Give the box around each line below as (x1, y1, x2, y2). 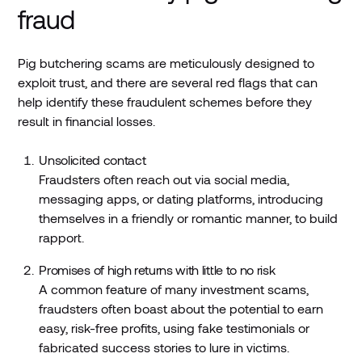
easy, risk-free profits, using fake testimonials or (39, 320, 310, 336)
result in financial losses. (18, 113, 156, 129)
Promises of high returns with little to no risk (39, 262, 276, 278)
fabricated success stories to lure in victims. (39, 339, 290, 356)
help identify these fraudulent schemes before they (18, 94, 313, 110)
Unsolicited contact (39, 152, 146, 168)
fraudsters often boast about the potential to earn (39, 301, 324, 317)
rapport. (39, 229, 85, 246)
